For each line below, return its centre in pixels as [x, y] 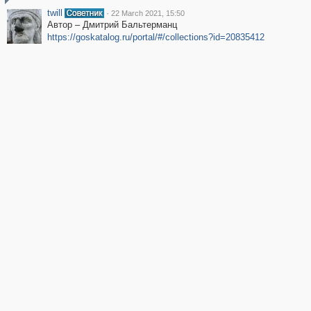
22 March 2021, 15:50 [148, 13]
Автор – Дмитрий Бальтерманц [112, 25]
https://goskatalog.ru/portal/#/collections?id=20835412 [155, 37]
